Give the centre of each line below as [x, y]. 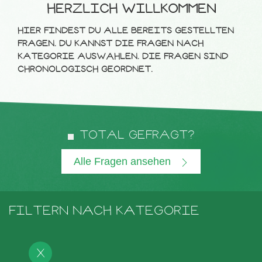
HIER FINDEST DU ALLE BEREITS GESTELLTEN [126, 31]
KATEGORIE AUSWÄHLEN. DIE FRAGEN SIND [123, 56]
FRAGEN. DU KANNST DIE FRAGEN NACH [111, 44]
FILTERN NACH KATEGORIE [104, 211]
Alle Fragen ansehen [124, 162]
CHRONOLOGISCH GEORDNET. [85, 69]
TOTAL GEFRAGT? [137, 135]
